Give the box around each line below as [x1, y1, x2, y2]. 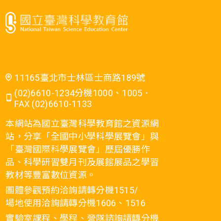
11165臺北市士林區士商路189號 [14, 73, 146, 83]
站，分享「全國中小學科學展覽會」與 [5, 131, 159, 142]
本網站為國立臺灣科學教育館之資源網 [5, 118, 159, 129]
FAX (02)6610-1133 [14, 99, 92, 110]
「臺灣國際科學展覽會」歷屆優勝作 [5, 144, 150, 155]
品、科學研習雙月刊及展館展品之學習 [5, 157, 159, 168]
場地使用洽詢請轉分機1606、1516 [5, 198, 146, 209]
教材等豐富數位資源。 [5, 170, 96, 181]
